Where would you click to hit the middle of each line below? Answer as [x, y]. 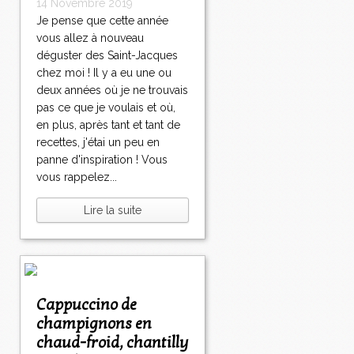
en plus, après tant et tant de [108, 125]
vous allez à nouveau [90, 38]
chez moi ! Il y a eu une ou [104, 73]
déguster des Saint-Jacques [107, 56]
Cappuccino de [41, 305]
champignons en [94, 324]
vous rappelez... [77, 177]
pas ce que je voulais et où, [106, 108]
